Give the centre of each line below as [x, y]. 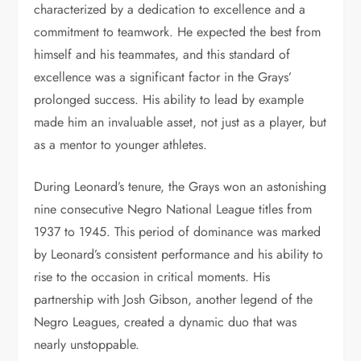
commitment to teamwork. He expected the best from [178, 32]
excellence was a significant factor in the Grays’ [163, 77]
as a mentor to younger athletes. [121, 145]
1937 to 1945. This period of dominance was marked [178, 232]
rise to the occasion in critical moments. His [152, 277]
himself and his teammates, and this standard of [162, 54]
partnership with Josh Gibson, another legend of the [174, 299]
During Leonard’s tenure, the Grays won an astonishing [180, 187]
